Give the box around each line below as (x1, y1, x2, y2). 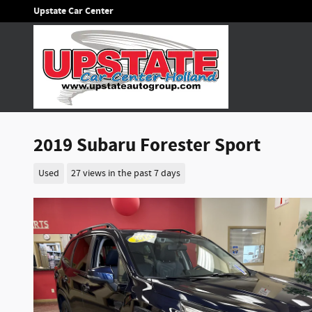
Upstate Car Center (33, 5, 114, 17)
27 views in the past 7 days (71, 166, 181, 180)
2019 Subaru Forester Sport (33, 133, 260, 158)
